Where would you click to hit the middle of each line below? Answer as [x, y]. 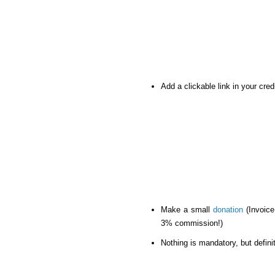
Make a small [187, 210]
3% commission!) [192, 223]
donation [228, 210]
